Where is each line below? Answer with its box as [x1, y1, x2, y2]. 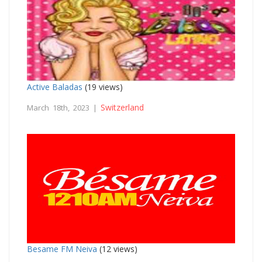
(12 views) [97, 243, 137, 255]
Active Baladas [27, 81, 82, 93]
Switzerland [101, 102, 144, 113]
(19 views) [82, 81, 123, 93]
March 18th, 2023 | [27, 102, 101, 113]
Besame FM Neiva [27, 243, 97, 255]
